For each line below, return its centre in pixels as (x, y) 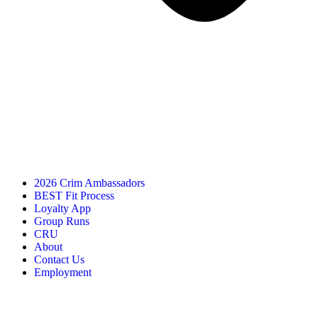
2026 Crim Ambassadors (89, 183)
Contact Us (59, 260)
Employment (63, 273)
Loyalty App (62, 209)
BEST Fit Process (74, 196)
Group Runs (62, 221)
